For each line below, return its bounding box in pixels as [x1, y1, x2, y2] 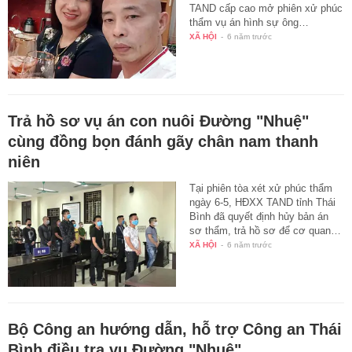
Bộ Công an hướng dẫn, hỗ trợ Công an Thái [8, 320, 342, 338]
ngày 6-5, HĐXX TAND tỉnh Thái [189, 196, 336, 209]
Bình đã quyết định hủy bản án [189, 211, 329, 223]
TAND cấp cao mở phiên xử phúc [189, 2, 343, 15]
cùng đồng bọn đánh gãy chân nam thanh [8, 133, 318, 151]
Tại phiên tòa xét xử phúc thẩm [189, 182, 333, 195]
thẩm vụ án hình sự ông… [189, 16, 310, 29]
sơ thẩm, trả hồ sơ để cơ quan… [189, 225, 342, 237]
